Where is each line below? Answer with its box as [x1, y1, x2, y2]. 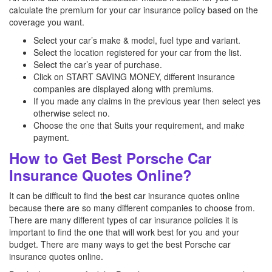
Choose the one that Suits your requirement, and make [33, 119, 245, 131]
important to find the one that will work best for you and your [9, 226, 239, 238]
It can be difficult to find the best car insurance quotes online [9, 189, 240, 202]
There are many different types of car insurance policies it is [9, 214, 238, 226]
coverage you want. [9, 16, 84, 28]
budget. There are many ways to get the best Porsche [9, 238, 216, 250]
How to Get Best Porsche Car [9, 148, 211, 168]
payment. [33, 131, 69, 143]
